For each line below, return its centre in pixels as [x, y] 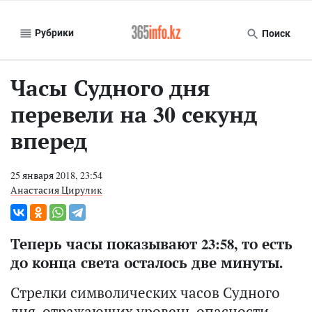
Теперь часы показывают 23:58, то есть [151, 244]
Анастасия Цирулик [56, 190]
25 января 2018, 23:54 [56, 175]
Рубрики [53, 32]
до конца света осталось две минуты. [147, 263]
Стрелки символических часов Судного [145, 292]
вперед [49, 141]
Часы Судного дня [110, 88]
